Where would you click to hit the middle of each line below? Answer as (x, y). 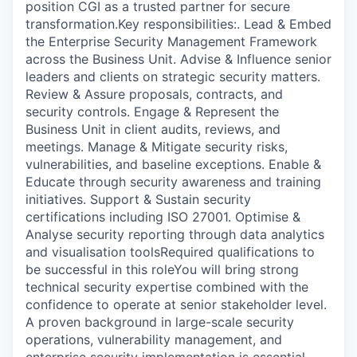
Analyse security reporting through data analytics (175, 234)
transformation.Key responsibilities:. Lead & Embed (178, 24)
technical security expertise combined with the (167, 286)
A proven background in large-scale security (160, 322)
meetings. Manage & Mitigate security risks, (157, 146)
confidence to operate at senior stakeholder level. (176, 304)
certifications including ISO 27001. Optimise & (163, 216)
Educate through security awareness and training (173, 181)
